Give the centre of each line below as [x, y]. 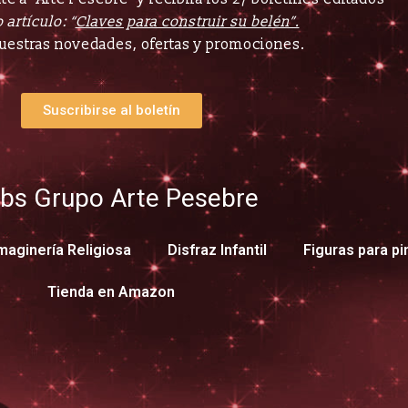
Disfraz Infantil [217, 250]
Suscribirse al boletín [111, 111]
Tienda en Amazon [111, 292]
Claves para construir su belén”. [187, 21]
